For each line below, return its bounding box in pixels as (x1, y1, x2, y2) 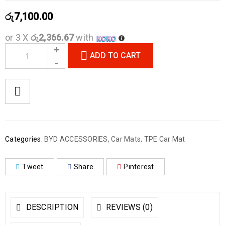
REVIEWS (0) (103, 202, 153, 212)
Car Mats (111, 135, 141, 143)
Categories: (5, 135, 43, 143)
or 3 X (5, 32, 31, 43)
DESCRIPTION (24, 202, 79, 212)
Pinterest (124, 162, 154, 171)
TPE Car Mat (144, 135, 185, 143)
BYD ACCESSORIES (44, 135, 108, 143)
